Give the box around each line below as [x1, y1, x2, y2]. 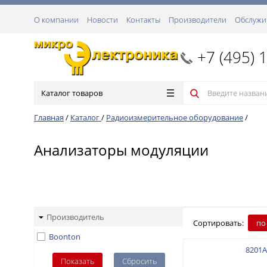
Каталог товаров [41, 88, 103, 98]
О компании [34, 14, 79, 25]
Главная [34, 112, 64, 123]
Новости [87, 14, 118, 25]
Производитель [46, 212, 104, 222]
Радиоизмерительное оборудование [106, 112, 243, 123]
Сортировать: [193, 218, 244, 228]
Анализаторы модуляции [34, 140, 209, 160]
